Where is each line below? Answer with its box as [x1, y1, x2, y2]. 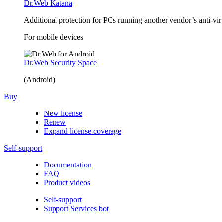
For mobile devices [24, 33, 83, 41]
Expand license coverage [44, 127, 121, 135]
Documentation [44, 161, 92, 169]
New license [44, 109, 82, 117]
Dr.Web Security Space [24, 58, 97, 67]
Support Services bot [44, 204, 109, 213]
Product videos [44, 178, 90, 187]
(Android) [24, 75, 55, 84]
